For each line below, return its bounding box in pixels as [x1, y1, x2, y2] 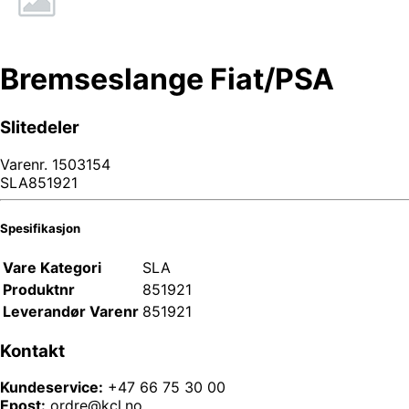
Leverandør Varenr [3, 301, 139, 320]
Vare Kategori [3, 257, 101, 277]
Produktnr [3, 279, 75, 299]
